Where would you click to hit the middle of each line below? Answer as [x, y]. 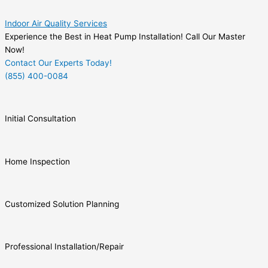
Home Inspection [37, 161]
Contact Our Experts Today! [58, 63]
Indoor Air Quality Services [56, 23]
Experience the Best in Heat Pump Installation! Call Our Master [125, 36]
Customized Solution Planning [62, 204]
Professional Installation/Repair [64, 247]
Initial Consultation [40, 119]
